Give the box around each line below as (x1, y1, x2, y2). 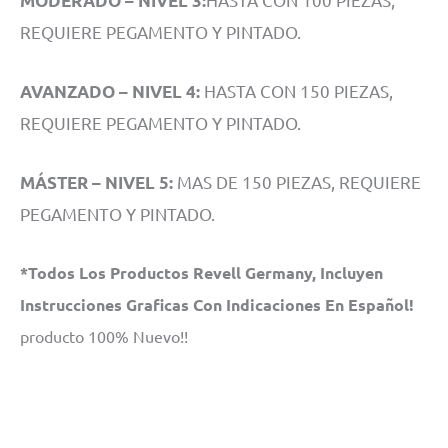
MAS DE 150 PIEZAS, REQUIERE (173, 170, 421, 192)
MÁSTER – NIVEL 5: (20, 171, 173, 193)
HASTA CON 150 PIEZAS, (200, 79, 393, 101)
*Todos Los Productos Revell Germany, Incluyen (20, 262, 383, 284)
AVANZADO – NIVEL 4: (20, 80, 200, 102)
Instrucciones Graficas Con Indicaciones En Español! (20, 294, 414, 316)
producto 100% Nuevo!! (20, 326, 188, 347)
